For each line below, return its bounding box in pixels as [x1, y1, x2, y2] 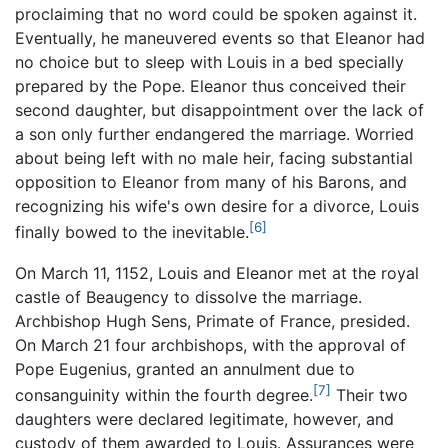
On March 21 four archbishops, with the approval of [15, 334, 406, 355]
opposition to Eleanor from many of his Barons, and [15, 172, 407, 193]
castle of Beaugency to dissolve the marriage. [15, 286, 362, 307]
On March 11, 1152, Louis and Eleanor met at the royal [15, 262, 419, 283]
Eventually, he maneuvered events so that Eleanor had [15, 28, 425, 49]
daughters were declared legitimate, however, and [15, 408, 394, 429]
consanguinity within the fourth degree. [15, 384, 313, 405]
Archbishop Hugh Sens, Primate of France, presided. [15, 310, 410, 331]
